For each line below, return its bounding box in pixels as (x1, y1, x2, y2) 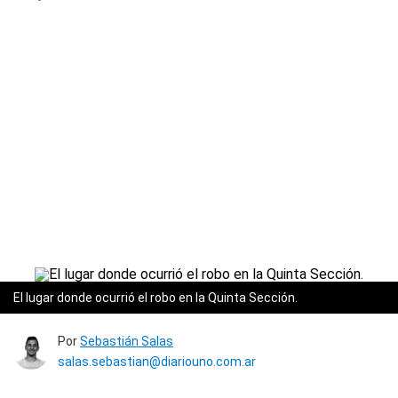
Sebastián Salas (80, 334, 173, 348)
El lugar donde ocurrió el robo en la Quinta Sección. (13, 291, 298, 305)
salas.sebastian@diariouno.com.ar (58, 354, 256, 369)
